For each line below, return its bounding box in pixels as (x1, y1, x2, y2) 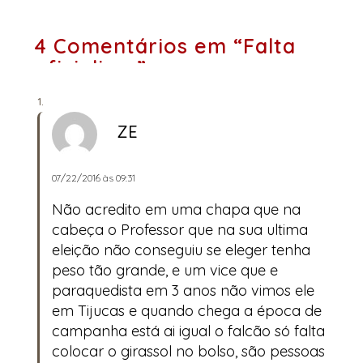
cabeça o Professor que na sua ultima (52, 220, 308, 239)
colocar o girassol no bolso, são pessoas (52, 341, 325, 361)
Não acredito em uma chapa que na (52, 199, 301, 219)
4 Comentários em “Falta (34, 33, 296, 59)
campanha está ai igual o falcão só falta (52, 321, 325, 340)
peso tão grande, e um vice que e (52, 260, 278, 280)
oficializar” (34, 55, 147, 81)
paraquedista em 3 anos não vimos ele (52, 280, 314, 300)
